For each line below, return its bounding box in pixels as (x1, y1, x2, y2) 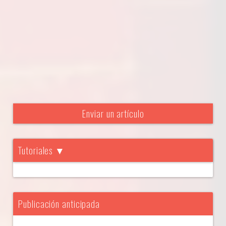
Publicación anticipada (18, 196, 100, 211)
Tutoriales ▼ (18, 142, 66, 157)
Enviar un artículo (82, 105, 144, 121)
